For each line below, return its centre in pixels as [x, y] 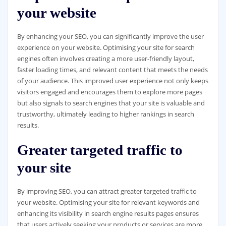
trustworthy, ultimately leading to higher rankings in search [105, 114]
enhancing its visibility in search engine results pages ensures [108, 213]
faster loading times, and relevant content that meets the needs [112, 70]
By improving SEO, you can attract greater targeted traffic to [107, 191]
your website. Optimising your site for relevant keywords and [108, 202]
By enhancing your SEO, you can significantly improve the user [110, 37]
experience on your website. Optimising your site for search [106, 48]
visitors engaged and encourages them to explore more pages [109, 92]
